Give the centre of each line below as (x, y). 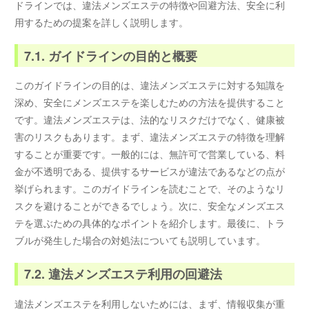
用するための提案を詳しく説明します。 (102, 22)
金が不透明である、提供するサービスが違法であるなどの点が (150, 171)
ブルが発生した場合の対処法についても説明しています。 (140, 240)
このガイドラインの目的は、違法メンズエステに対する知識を (150, 85)
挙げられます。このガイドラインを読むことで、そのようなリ (150, 189)
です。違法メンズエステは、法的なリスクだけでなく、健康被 (150, 120)
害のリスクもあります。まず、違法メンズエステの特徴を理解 (150, 137)
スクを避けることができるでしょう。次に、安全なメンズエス (150, 206)
